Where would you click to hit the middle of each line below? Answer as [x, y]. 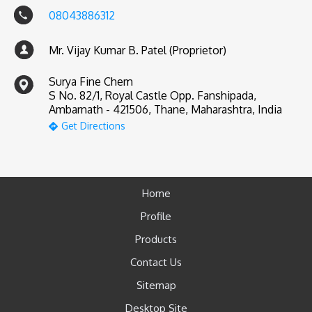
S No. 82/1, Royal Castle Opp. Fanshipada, [153, 96]
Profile [156, 217]
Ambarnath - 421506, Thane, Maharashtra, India [165, 110]
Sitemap [156, 286]
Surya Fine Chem [91, 82]
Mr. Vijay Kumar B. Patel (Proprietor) [138, 50]
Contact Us [156, 263]
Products [156, 240]
